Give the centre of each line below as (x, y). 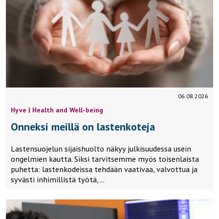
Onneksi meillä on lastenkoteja (83, 127)
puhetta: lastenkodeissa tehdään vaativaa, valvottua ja (104, 169)
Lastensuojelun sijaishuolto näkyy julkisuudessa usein (101, 149)
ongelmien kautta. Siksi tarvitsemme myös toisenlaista (105, 159)
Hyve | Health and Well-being (57, 110)
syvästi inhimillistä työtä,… (58, 180)
